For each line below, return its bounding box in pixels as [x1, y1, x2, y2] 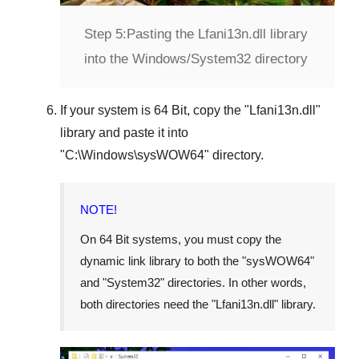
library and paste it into [60, 126, 188, 140]
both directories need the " [80, 297, 216, 312]
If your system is [60, 103, 154, 118]
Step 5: [84, 26, 127, 42]
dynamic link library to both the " [80, 254, 246, 268]
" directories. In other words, [160, 276, 306, 290]
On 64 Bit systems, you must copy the [80, 232, 281, 247]
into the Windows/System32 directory [84, 51, 308, 67]
